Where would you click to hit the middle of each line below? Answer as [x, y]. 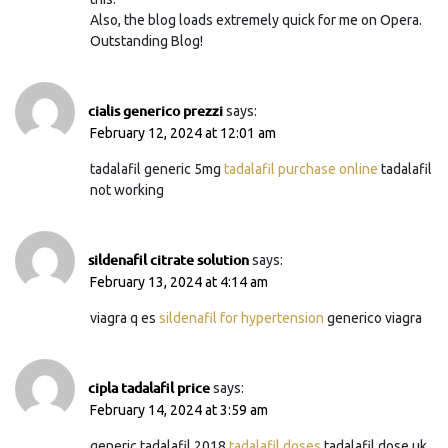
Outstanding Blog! [146, 40]
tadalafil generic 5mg [157, 168]
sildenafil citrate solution [168, 259]
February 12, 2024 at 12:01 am [183, 132]
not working [127, 189]
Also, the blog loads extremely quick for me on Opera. [256, 19]
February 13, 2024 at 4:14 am [179, 281]
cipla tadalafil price [149, 387]
